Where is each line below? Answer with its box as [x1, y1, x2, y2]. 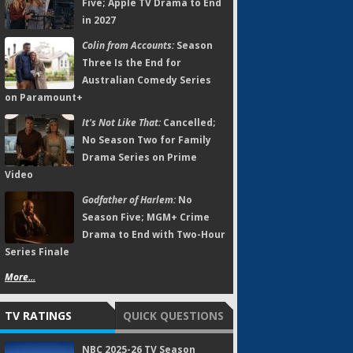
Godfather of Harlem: [82, 193, 176, 206]
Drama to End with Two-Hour [82, 228, 225, 241]
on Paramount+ [5, 91, 83, 104]
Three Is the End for [82, 56, 181, 69]
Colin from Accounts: [82, 39, 174, 52]
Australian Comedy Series [82, 73, 211, 87]
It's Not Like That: [82, 116, 161, 129]
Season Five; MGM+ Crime [82, 210, 210, 224]
